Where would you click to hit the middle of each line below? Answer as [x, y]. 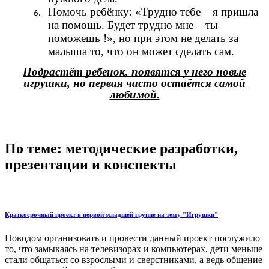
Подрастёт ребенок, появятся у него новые [134, 72]
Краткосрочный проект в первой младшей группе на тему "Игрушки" [111, 215]
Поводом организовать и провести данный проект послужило [132, 238]
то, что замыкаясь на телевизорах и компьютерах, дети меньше [134, 249]
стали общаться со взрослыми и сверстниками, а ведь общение [134, 260]
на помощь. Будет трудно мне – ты [133, 25]
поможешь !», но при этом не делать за [143, 38]
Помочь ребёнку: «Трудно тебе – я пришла [153, 11]
